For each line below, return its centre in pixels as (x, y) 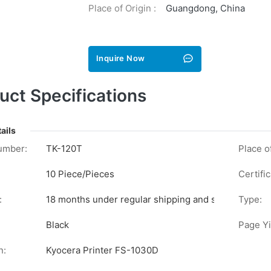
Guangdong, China (205, 8)
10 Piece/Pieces (80, 174)
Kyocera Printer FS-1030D (102, 250)
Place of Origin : (122, 8)
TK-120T (64, 149)
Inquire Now (121, 58)
